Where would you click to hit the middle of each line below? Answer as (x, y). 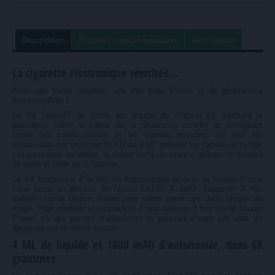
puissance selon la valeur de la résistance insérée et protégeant (137, 125)
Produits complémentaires (128, 40)
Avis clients (214, 40)
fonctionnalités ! (41, 100)
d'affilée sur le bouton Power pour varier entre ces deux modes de (137, 198)
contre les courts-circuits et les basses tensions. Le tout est (137, 134)
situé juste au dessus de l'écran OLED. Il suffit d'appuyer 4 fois (137, 188)
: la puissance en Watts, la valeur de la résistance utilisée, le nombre (137, 154)
